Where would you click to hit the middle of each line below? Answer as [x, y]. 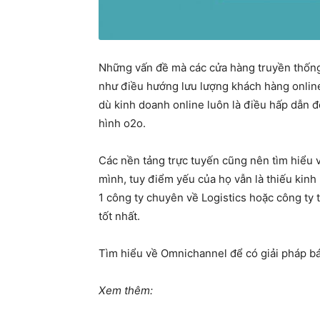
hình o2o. [122, 123]
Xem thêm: [126, 290]
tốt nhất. [119, 216]
